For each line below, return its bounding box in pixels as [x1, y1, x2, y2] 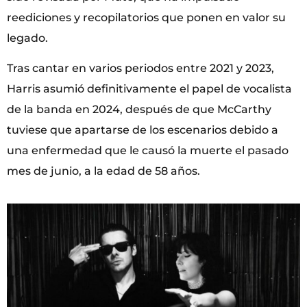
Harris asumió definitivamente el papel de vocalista [7, 82, 292, 96]
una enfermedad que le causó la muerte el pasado [7, 144, 288, 158]
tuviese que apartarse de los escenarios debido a [7, 123, 278, 137]
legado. [7, 31, 48, 45]
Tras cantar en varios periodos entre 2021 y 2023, [7, 62, 274, 75]
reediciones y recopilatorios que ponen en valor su [7, 10, 286, 24]
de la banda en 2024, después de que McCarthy [7, 103, 271, 116]
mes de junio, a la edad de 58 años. [7, 164, 203, 178]
